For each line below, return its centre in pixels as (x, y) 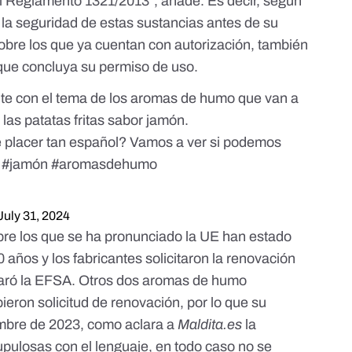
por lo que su (225, 303)
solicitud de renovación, (111, 303)
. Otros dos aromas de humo (159, 281)
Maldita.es (210, 325)
